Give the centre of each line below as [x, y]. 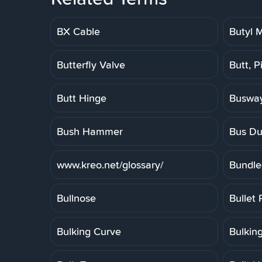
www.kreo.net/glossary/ [110, 164]
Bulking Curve [89, 231]
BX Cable [78, 31]
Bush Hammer [90, 131]
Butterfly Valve [91, 64]
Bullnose [76, 198]
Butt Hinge [82, 98]
